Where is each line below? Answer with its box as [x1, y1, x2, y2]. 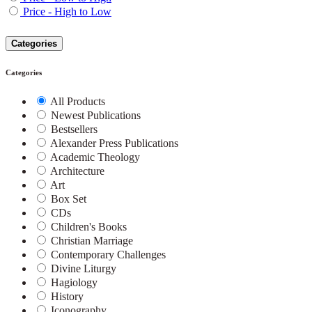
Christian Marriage [51, 234, 133, 247]
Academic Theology [50, 150, 140, 163]
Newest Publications [51, 109, 141, 121]
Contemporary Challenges [51, 248, 166, 260]
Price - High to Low [23, 5, 111, 17]
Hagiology [51, 276, 97, 288]
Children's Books [51, 220, 127, 233]
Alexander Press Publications [50, 136, 178, 149]
